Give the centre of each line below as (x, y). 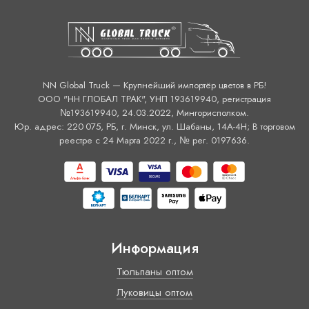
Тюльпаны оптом (154, 272)
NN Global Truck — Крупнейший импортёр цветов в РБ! (154, 85)
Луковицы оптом (154, 293)
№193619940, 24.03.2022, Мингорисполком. (154, 112)
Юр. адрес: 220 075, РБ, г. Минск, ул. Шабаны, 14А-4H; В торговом (154, 126)
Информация (154, 248)
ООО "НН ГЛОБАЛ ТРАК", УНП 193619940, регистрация (154, 99)
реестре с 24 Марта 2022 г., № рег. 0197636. (154, 140)
